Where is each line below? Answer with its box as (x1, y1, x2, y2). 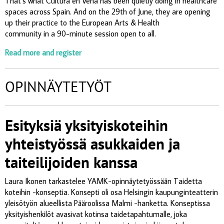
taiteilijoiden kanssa (5, 151, 137, 172)
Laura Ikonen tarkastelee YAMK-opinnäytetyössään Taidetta (5, 175, 202, 186)
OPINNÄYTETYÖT (5, 77, 111, 96)
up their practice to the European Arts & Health (5, 17, 159, 27)
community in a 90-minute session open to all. (5, 28, 156, 38)
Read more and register (5, 47, 81, 57)
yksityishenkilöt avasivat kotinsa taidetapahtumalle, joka (5, 208, 187, 219)
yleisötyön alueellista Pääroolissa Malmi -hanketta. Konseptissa (5, 197, 210, 208)
